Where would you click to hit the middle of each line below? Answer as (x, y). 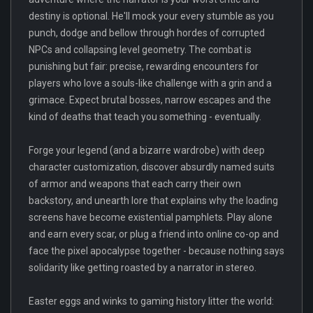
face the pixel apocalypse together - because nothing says (156, 250)
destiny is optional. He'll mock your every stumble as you (151, 16)
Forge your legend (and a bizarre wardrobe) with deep (147, 150)
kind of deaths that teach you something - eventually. (145, 116)
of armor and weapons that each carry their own (135, 183)
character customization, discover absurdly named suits (152, 167)
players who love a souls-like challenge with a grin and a (150, 83)
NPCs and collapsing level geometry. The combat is (140, 49)
